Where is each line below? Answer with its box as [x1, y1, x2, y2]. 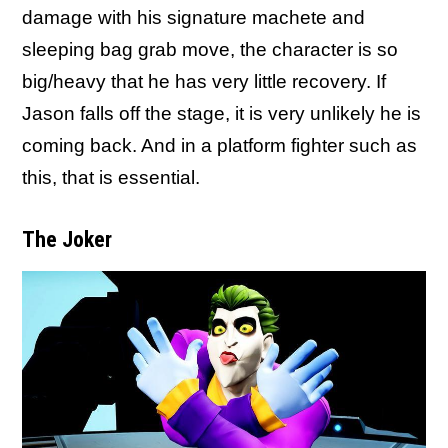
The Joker [22, 227, 112, 252]
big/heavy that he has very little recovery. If [22, 71, 386, 92]
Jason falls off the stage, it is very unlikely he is [22, 103, 421, 124]
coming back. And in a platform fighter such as [22, 135, 417, 156]
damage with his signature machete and [22, 7, 365, 28]
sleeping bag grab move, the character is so [22, 39, 398, 60]
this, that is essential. [22, 167, 200, 188]
